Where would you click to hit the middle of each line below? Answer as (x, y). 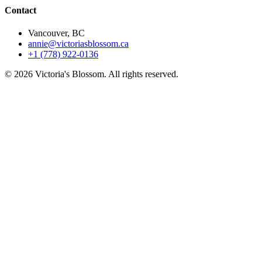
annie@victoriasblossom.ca (78, 44)
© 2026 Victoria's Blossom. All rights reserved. (92, 74)
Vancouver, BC (56, 33)
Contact (20, 11)
